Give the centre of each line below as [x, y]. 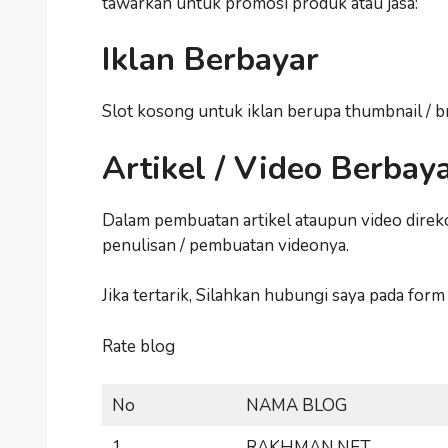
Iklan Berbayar [210, 59]
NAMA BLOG [296, 405]
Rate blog [138, 346]
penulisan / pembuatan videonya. [225, 245]
